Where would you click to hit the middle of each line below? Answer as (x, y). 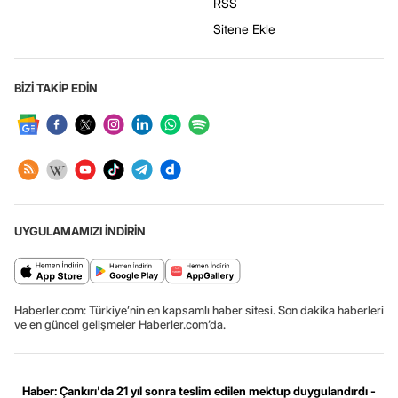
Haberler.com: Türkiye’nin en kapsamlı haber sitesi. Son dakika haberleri (199, 310)
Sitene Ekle (244, 29)
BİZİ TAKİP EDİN (56, 88)
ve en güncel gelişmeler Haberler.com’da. (120, 325)
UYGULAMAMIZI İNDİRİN (80, 231)
